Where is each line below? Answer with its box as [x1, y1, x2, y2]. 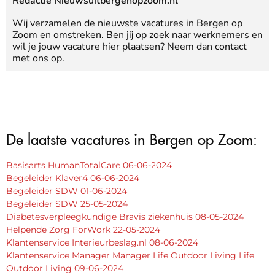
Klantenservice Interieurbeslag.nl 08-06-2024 [6, 236, 198, 248]
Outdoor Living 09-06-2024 [6, 262, 123, 274]
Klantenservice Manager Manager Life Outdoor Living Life [6, 249, 254, 261]
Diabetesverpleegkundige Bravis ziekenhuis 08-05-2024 [6, 211, 244, 222]
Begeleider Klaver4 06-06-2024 [6, 172, 139, 184]
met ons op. [12, 51, 64, 65]
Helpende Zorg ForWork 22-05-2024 [6, 223, 160, 235]
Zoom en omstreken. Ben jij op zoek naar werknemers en [12, 28, 263, 42]
